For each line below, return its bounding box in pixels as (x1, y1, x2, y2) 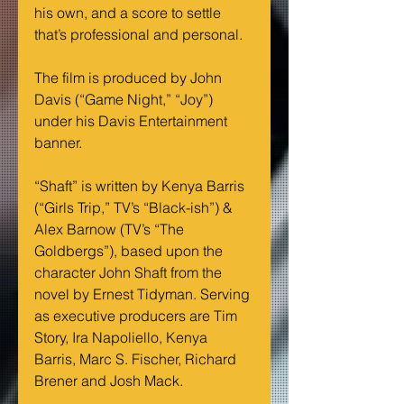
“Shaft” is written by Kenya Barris (34, 177, 248, 196)
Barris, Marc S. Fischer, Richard (34, 350, 240, 369)
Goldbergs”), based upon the (34, 242, 226, 261)
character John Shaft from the (34, 263, 225, 282)
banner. (34, 133, 82, 152)
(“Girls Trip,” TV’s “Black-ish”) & (34, 198, 236, 217)
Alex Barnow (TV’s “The (34, 220, 188, 239)
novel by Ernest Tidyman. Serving (34, 285, 253, 304)
